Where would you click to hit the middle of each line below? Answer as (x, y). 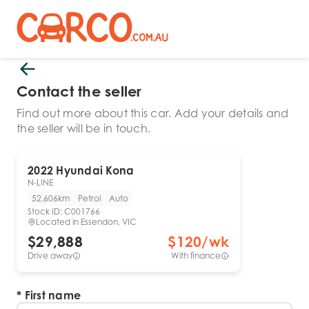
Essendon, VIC (109, 222)
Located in (58, 222)
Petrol (89, 198)
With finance (196, 256)
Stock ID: (46, 211)
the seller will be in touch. (83, 128)
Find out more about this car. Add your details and (153, 113)
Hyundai (80, 170)
